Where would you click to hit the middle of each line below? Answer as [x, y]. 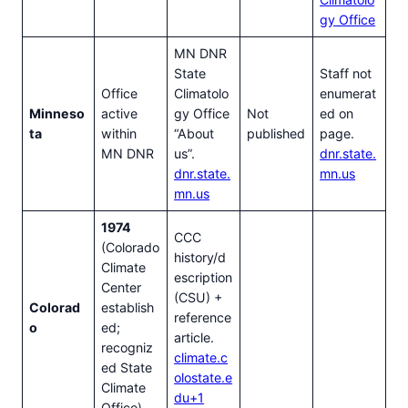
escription [204, 278]
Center [122, 288]
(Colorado [131, 248]
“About [194, 134]
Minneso [57, 114]
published [276, 134]
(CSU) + [199, 298]
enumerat [348, 94]
